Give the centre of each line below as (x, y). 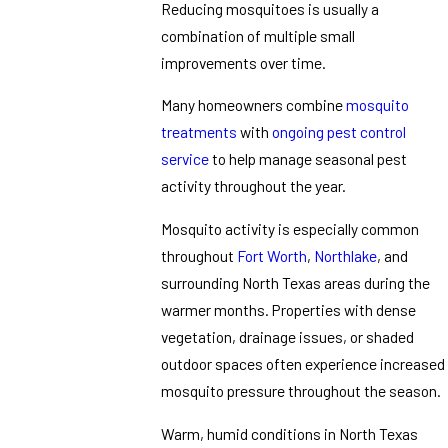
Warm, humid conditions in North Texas (290, 433)
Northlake (346, 255)
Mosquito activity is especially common (290, 228)
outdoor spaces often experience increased (303, 363)
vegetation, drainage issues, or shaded (288, 336)
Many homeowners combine (254, 105)
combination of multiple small (258, 35)
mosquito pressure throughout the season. (303, 390)
